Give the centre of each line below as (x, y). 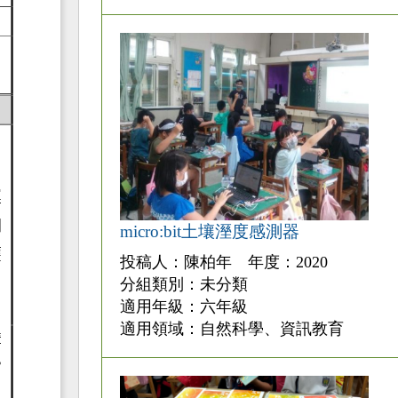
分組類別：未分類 (183, 284)
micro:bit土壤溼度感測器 (209, 231)
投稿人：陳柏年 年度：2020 (223, 262)
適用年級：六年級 (183, 306)
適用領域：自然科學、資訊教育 (231, 328)
